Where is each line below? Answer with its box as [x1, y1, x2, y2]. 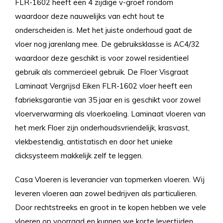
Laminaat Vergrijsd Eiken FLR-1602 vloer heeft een [15, 81, 192, 91]
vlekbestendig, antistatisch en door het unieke [15, 137, 173, 146]
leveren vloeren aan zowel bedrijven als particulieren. [15, 189, 197, 198]
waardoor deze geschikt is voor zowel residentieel [15, 53, 189, 63]
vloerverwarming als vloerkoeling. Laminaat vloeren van [15, 109, 206, 118]
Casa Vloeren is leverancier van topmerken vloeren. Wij [15, 175, 205, 184]
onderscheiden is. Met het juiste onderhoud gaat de [15, 25, 192, 35]
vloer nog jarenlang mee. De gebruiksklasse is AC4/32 [15, 39, 200, 49]
